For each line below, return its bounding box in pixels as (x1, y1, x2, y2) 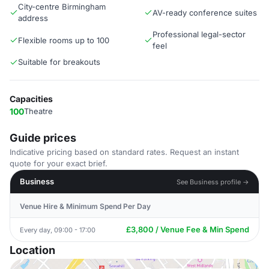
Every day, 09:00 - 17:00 (20, 225, 95, 234)
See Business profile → (177, 177, 249, 186)
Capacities (10, 94, 53, 104)
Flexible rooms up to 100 (18, 35, 109, 45)
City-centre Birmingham (18, 2, 106, 11)
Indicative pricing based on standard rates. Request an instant (10, 147, 239, 157)
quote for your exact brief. (10, 159, 107, 168)
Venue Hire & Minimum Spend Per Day (20, 202, 151, 211)
